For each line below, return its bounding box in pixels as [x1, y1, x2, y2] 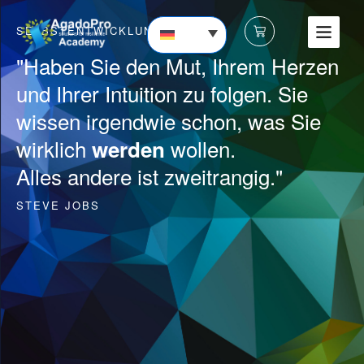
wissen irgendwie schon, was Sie [16, 106, 321, 136]
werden [92, 134, 165, 164]
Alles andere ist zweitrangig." [16, 161, 283, 191]
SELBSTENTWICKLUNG [16, 23, 162, 38]
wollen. [165, 133, 236, 163]
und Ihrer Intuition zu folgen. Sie [16, 78, 308, 108]
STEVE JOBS [16, 197, 100, 213]
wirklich [16, 133, 92, 163]
